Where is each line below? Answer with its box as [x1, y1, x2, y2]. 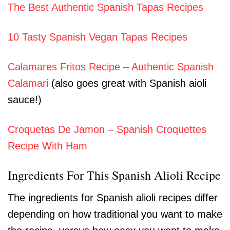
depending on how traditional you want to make [8, 208, 222, 220]
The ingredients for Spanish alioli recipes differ [8, 192, 218, 203]
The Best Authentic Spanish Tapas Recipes [8, 2, 203, 13]
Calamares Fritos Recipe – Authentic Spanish [8, 61, 214, 72]
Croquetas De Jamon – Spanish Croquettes [8, 124, 206, 135]
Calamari [8, 78, 48, 89]
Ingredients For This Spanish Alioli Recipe [8, 167, 221, 183]
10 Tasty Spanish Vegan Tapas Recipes [8, 31, 187, 43]
